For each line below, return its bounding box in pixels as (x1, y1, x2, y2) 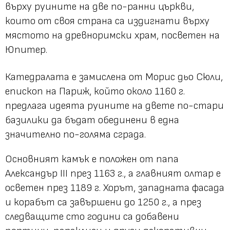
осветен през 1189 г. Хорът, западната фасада (5, 182, 224, 195)
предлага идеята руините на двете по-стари (5, 100, 224, 112)
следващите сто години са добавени (5, 210, 179, 223)
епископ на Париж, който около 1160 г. (5, 85, 185, 98)
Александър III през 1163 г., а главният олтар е (5, 167, 221, 180)
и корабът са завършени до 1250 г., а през (5, 196, 201, 209)
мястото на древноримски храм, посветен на (5, 29, 220, 42)
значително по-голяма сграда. (5, 128, 146, 141)
